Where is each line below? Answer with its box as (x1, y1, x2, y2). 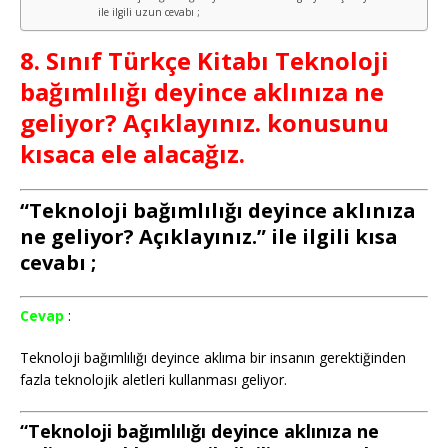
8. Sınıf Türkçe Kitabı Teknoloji (20, 44, 389, 77)
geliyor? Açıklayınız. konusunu (20, 106, 389, 139)
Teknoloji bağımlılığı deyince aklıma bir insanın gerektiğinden (20, 348, 406, 367)
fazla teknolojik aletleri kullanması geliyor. (20, 370, 287, 389)
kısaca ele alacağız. (20, 137, 251, 170)
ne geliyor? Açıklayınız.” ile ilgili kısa (20, 223, 398, 250)
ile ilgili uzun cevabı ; (97, 5, 200, 19)
